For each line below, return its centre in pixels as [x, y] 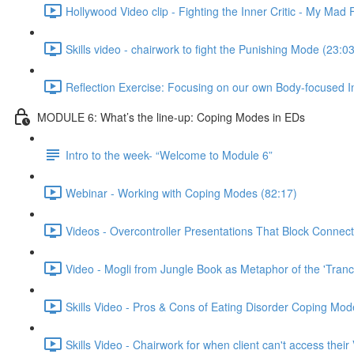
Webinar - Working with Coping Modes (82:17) [181, 192]
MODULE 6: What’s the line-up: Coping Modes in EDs [171, 117]
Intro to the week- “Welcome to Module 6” [169, 154]
